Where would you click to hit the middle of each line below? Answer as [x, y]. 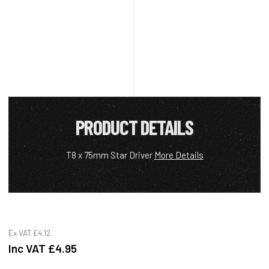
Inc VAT [28, 248]
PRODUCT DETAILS [134, 127]
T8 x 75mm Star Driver [110, 155]
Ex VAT [21, 233]
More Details [179, 155]
